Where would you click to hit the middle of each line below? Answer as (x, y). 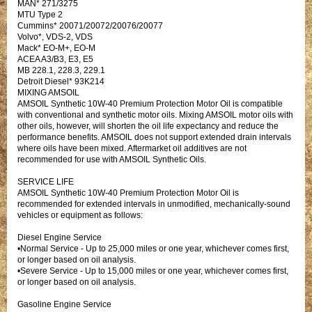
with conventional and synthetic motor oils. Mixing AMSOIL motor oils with (155, 115)
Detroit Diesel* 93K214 (61, 81)
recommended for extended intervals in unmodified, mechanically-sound (154, 204)
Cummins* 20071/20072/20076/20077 (90, 25)
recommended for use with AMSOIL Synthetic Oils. (112, 159)
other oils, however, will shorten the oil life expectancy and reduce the (148, 126)
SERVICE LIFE (46, 181)
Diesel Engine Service (60, 237)
